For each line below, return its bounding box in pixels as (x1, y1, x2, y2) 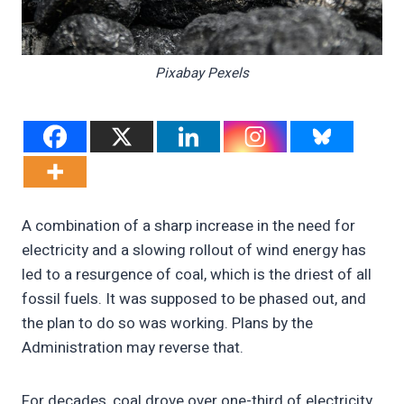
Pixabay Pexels (155, 62, 249, 83)
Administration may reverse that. (22, 336, 247, 360)
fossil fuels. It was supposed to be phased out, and (22, 288, 366, 311)
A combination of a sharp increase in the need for (22, 215, 355, 238)
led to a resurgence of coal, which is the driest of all (22, 263, 372, 287)
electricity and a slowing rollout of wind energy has (22, 239, 366, 262)
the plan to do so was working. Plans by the (22, 312, 313, 335)
